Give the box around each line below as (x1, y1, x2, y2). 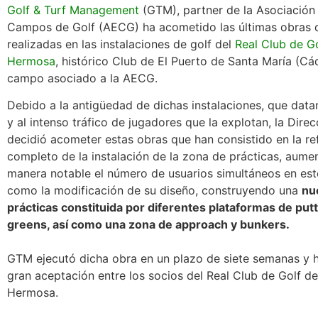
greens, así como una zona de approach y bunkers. (7, 217, 290, 232)
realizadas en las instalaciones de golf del (7, 36, 235, 51)
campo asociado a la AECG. (7, 70, 158, 85)
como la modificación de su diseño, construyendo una (7, 183, 302, 198)
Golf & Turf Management (7, 2, 139, 17)
